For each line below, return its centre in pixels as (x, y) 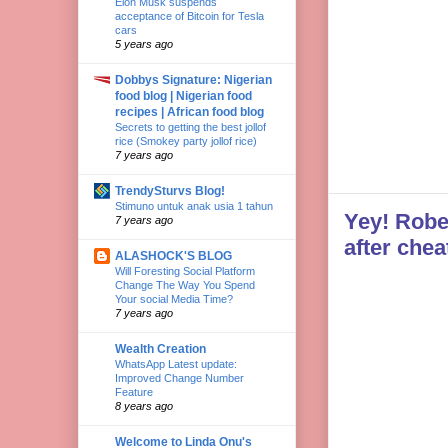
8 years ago (144, 405)
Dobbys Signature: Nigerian (193, 79)
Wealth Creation (160, 348)
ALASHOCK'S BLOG (173, 255)
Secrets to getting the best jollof (190, 126)
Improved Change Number (179, 377)
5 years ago (144, 43)
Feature (134, 391)
